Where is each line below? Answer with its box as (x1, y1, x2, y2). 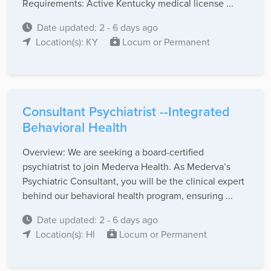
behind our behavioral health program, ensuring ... (22, 189, 233, 203)
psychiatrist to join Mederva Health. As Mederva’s (22, 160, 230, 174)
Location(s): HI (36, 227, 97, 241)
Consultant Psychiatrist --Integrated (22, 102, 230, 122)
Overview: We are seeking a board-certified (22, 145, 204, 159)
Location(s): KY (36, 35, 100, 49)
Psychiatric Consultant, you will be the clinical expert (22, 174, 244, 188)
